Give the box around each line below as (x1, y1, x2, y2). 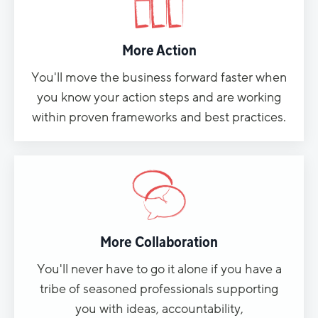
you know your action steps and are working (37, 88, 281, 106)
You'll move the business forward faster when (31, 68, 287, 86)
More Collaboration (100, 231, 218, 252)
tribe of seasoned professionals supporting (40, 280, 278, 297)
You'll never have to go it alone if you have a (36, 260, 282, 278)
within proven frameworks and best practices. (32, 108, 286, 126)
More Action (121, 40, 197, 60)
